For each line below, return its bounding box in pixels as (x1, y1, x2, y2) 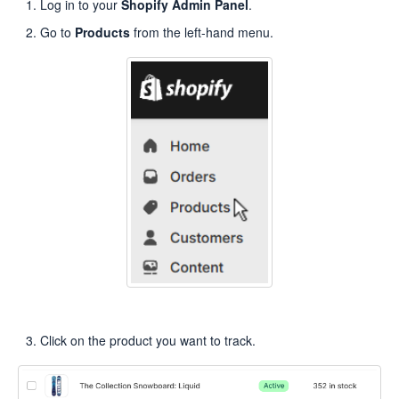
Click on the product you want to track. (40, 330, 256, 349)
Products (75, 22, 130, 41)
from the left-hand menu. (130, 22, 273, 41)
